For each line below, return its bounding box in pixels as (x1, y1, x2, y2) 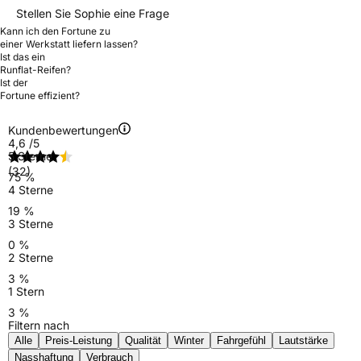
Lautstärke (279, 334, 328, 346)
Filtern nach (8, 317, 69, 332)
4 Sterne (8, 182, 53, 197)
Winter (174, 334, 204, 346)
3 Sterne (8, 216, 53, 230)
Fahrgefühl (217, 334, 266, 346)
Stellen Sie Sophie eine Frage (16, 6, 169, 20)
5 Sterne (8, 148, 52, 163)
